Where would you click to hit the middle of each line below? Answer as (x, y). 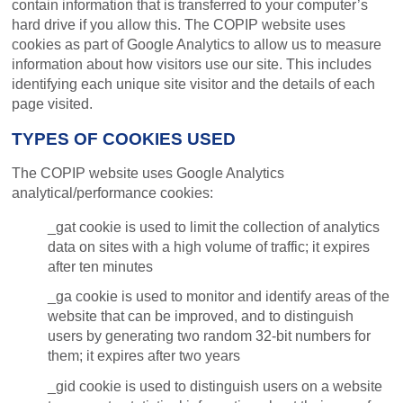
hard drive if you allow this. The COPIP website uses (179, 24)
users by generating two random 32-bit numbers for (210, 336)
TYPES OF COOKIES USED (124, 139)
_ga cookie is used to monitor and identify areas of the (219, 297)
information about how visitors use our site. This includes (192, 64)
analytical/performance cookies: (113, 193)
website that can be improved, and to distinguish (201, 317)
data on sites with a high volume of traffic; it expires (209, 246)
